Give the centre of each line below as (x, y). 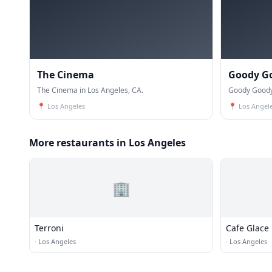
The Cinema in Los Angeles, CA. (90, 90)
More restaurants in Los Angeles (107, 142)
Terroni (49, 228)
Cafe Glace (247, 228)
